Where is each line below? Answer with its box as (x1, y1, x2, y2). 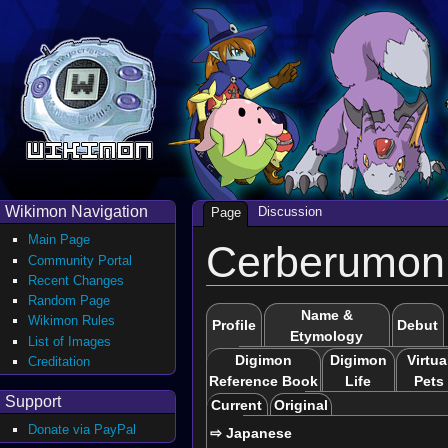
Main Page (28, 232, 91, 248)
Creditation (28, 354, 91, 369)
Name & (300, 307, 353, 323)
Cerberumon (205, 238, 445, 286)
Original (273, 397, 328, 413)
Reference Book (208, 373, 318, 389)
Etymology (290, 328, 364, 344)
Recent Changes (28, 272, 125, 288)
